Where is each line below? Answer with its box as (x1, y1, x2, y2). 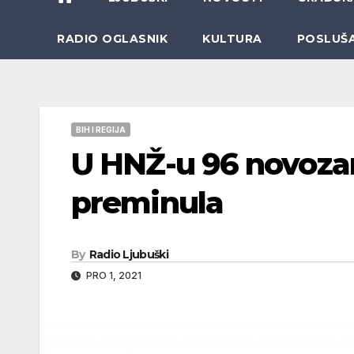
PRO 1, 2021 (84, 269, 141, 281)
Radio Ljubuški (88, 247, 168, 262)
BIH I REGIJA (76, 124, 126, 134)
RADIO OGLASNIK (57, 31, 168, 46)
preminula (71, 183, 223, 221)
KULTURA (202, 31, 262, 46)
